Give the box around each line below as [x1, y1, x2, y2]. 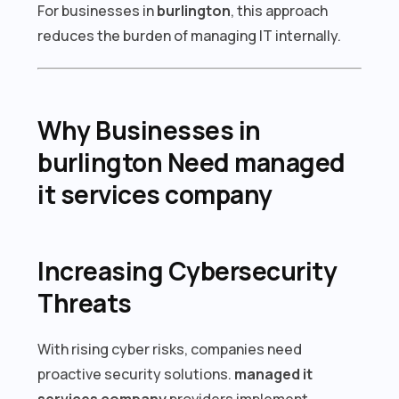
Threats [37, 285, 132, 320]
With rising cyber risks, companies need [37, 338, 303, 359]
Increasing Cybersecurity [37, 253, 338, 288]
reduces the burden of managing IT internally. [37, 25, 342, 45]
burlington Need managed [37, 144, 346, 179]
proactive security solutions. [37, 363, 235, 384]
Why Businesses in [37, 112, 261, 147]
